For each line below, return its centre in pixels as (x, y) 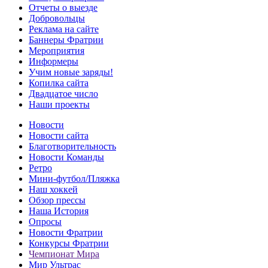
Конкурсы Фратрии (69, 243)
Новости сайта (59, 135)
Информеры (54, 61)
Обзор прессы (57, 200)
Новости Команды (66, 157)
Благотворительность (72, 146)
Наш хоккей (53, 189)
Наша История (59, 211)
